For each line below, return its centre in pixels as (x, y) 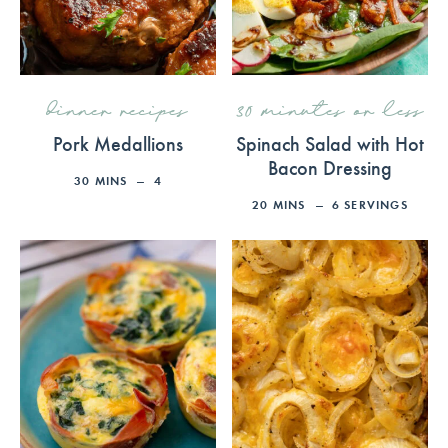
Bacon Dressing (330, 166)
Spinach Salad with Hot (330, 142)
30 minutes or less (330, 111)
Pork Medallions (117, 142)
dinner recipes (118, 111)
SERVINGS (376, 204)
